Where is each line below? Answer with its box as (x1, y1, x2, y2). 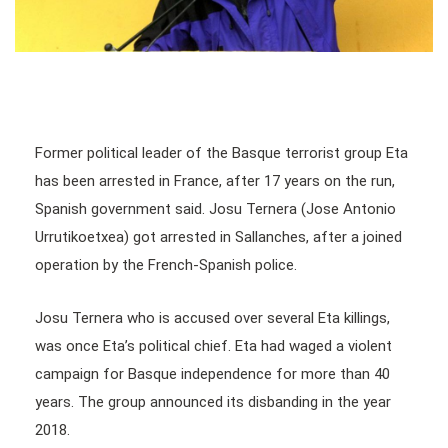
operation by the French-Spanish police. (35, 255, 297, 274)
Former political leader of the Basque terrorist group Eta (35, 143, 408, 162)
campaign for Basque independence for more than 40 (35, 364, 390, 383)
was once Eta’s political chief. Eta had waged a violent (35, 336, 392, 355)
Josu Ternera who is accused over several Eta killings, (35, 308, 390, 327)
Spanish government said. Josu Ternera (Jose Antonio (35, 199, 396, 218)
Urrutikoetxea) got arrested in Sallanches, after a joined (35, 227, 402, 246)
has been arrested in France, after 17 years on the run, (35, 171, 395, 190)
